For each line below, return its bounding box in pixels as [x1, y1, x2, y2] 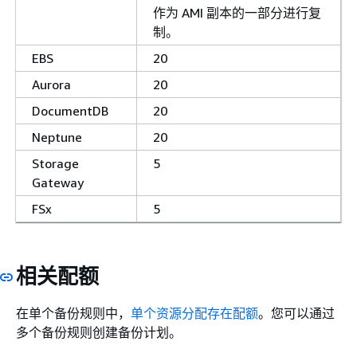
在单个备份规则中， [16, 305, 131, 321]
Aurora [32, 76, 71, 92]
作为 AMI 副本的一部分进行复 [153, 4, 321, 21]
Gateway [32, 174, 84, 190]
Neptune [32, 128, 82, 145]
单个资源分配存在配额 [131, 305, 258, 321]
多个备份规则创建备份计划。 [16, 324, 182, 340]
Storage [32, 155, 79, 171]
